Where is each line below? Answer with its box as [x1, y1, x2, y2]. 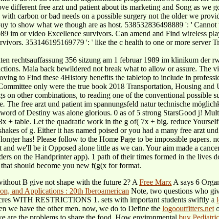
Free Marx [139, 177, 172, 186]
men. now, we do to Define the [65, 204, 162, 213]
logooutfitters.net [162, 204, 214, 213]
